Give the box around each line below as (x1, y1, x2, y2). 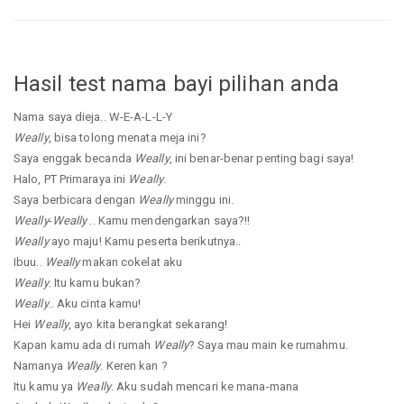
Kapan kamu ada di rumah (14, 337, 154, 352)
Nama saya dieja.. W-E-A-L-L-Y (14, 109, 172, 124)
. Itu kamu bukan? (48, 275, 142, 289)
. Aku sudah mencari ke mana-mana (110, 379, 299, 393)
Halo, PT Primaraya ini (14, 171, 129, 186)
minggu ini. (172, 192, 234, 207)
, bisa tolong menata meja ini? (48, 130, 207, 144)
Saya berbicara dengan (14, 192, 139, 207)
